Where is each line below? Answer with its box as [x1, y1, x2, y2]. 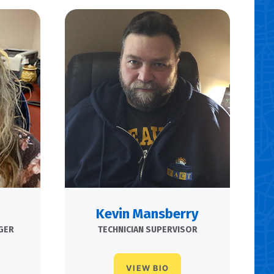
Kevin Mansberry [96, 205, 199, 222]
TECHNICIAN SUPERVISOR [97, 224, 198, 235]
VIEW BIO [126, 263, 169, 273]
